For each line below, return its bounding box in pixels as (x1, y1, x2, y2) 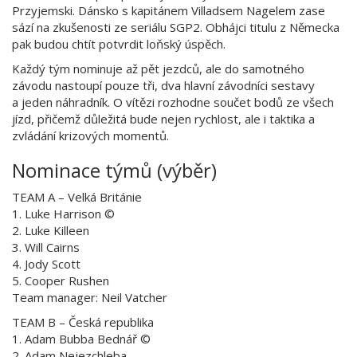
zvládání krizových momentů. (12, 127, 169, 143)
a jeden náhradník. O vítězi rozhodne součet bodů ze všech (12, 93, 334, 110)
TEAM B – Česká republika (12, 313, 154, 330)
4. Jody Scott (12, 255, 80, 272)
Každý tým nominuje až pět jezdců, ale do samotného (12, 60, 304, 76)
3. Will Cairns (12, 238, 80, 255)
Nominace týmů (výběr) (12, 156, 217, 183)
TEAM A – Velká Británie (12, 188, 142, 205)
